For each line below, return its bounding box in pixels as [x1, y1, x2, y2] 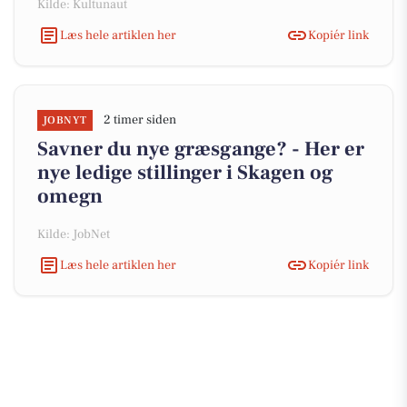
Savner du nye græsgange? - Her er [37, 136, 364, 162]
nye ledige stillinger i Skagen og [37, 160, 333, 185]
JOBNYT [43, 114, 87, 127]
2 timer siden [103, 112, 176, 128]
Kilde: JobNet [37, 226, 110, 243]
